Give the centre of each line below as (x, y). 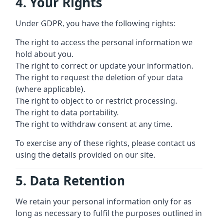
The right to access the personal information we (104, 42)
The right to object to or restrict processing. (96, 101)
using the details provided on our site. (85, 155)
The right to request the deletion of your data (99, 77)
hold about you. (45, 54)
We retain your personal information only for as (104, 201)
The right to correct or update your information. (104, 66)
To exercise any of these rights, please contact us (106, 143)
